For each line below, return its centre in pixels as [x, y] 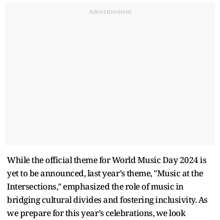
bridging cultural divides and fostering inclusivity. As [107, 199]
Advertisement [110, 11]
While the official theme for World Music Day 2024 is [107, 160]
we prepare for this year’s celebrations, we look [96, 213]
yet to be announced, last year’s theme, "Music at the [105, 173]
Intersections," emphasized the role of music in [95, 186]
